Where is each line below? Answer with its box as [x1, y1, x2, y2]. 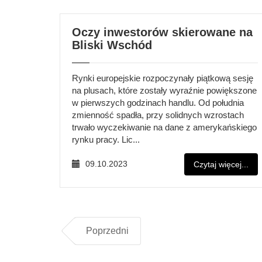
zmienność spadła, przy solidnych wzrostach [72, 110, 244, 120]
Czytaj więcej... [194, 160, 249, 169]
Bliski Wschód [72, 39, 152, 51]
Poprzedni [86, 226, 129, 236]
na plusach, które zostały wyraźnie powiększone [72, 85, 257, 95]
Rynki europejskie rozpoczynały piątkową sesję [72, 73, 253, 83]
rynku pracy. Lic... [72, 135, 140, 144]
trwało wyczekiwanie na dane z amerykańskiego [72, 122, 257, 132]
